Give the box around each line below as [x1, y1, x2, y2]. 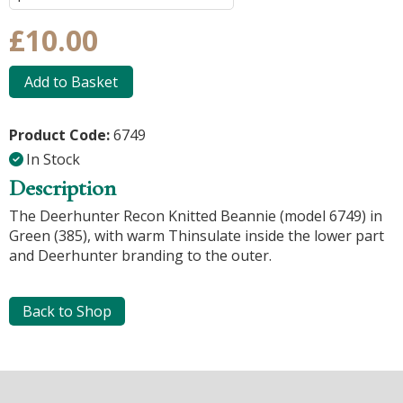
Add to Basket [24, 72, 118, 92]
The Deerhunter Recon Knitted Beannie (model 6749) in [9, 206, 382, 226]
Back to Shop [22, 301, 112, 321]
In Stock [26, 149, 80, 169]
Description [9, 174, 116, 201]
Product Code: [9, 125, 113, 145]
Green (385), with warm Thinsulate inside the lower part [9, 226, 384, 246]
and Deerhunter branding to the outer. [9, 246, 272, 265]
